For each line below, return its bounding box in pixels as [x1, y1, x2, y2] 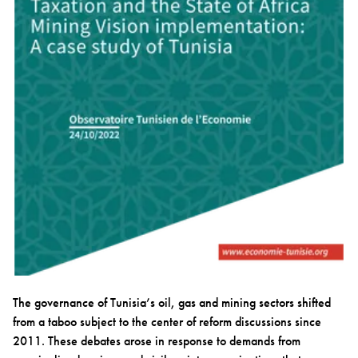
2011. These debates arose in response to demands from [13, 332, 300, 349]
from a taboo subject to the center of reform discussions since [13, 312, 321, 330]
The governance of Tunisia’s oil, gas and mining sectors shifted [13, 293, 331, 311]
